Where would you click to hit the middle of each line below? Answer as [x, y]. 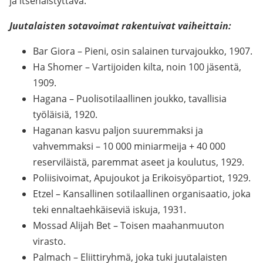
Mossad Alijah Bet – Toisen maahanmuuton [129, 225]
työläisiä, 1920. [65, 114]
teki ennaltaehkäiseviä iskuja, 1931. [109, 210]
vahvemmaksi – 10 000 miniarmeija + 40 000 [129, 146]
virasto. [49, 241]
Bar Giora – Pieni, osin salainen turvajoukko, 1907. [143, 51]
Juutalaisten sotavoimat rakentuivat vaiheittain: [120, 26]
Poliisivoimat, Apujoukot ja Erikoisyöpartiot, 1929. [142, 178]
